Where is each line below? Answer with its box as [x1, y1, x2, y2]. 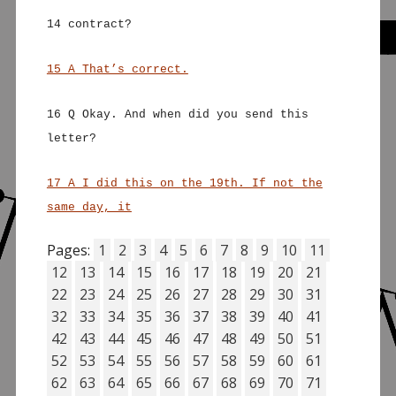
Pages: [46, 240, 94, 260]
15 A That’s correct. [46, 62, 188, 76]
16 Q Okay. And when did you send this [46, 107, 308, 121]
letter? [46, 131, 96, 145]
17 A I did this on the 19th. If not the [46, 176, 323, 190]
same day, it [46, 200, 132, 214]
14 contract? [46, 17, 132, 31]
